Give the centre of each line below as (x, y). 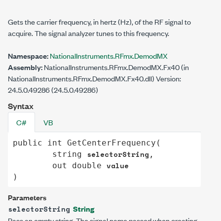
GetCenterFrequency (111, 143)
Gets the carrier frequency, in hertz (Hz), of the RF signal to (99, 21)
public (27, 143)
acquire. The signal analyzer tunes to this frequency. (89, 33)
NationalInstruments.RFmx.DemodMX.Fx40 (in (116, 67)
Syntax (21, 106)
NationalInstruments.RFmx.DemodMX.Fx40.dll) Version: (94, 78)
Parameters (27, 197)
